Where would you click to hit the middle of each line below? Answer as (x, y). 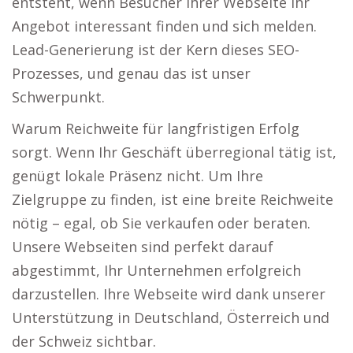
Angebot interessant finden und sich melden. (164, 26)
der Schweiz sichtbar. (84, 341)
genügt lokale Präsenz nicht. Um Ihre (137, 176)
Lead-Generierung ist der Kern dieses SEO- (156, 50)
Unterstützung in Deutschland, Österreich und (171, 318)
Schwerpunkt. (58, 97)
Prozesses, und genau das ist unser (131, 73)
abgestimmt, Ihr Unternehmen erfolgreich (156, 270)
